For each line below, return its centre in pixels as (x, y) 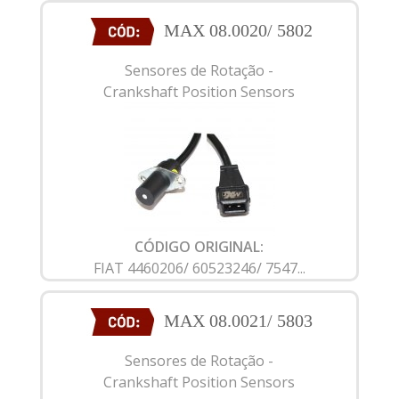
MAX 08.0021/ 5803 (238, 320)
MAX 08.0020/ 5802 (238, 30)
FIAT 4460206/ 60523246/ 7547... (199, 268)
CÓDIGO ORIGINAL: (199, 246)
